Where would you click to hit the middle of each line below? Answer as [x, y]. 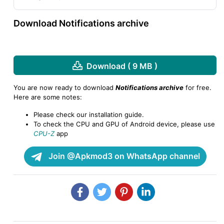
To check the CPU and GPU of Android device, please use [124, 124]
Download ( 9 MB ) [122, 66]
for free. [197, 88]
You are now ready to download [64, 88]
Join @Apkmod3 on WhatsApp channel [123, 156]
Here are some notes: [48, 97]
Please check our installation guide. [89, 115]
